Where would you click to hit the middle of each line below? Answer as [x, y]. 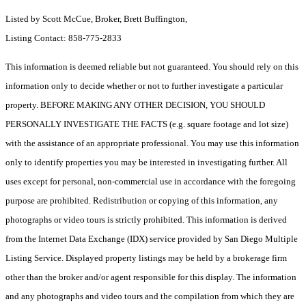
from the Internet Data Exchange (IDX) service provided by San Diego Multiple [152, 239]
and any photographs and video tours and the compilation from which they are [150, 296]
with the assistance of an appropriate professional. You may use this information [152, 143]
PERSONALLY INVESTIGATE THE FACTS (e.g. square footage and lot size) [147, 124]
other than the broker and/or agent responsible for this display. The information [151, 277]
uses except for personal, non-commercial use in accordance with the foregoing [151, 182]
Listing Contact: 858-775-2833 [65, 38]
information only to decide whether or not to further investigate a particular [144, 86]
